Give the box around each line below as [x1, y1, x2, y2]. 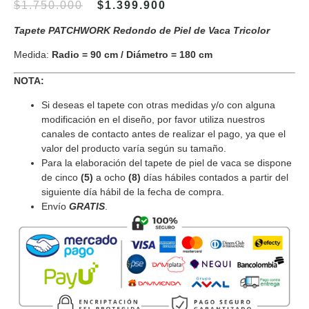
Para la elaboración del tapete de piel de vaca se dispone [41, 157, 292, 169]
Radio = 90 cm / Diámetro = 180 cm [52, 49, 212, 61]
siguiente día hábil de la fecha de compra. [41, 186, 224, 198]
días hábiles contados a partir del [141, 172, 288, 183]
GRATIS [69, 201, 105, 212]
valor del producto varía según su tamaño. [41, 143, 226, 154]
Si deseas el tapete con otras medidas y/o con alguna [41, 99, 275, 111]
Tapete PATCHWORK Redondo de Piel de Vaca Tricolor [14, 25, 270, 37]
